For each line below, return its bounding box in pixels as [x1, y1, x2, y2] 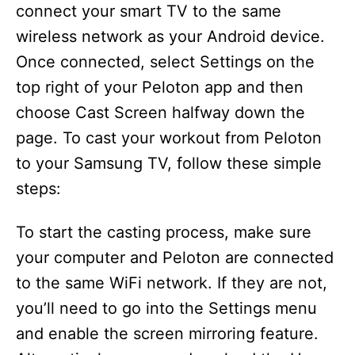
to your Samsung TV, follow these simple [16, 154, 322, 174]
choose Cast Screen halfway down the [16, 103, 305, 123]
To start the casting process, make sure [16, 223, 311, 242]
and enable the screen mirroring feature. [16, 324, 319, 344]
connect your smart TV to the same [16, 2, 281, 21]
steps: [16, 179, 61, 199]
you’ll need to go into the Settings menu [16, 299, 317, 319]
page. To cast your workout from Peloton [16, 128, 322, 148]
